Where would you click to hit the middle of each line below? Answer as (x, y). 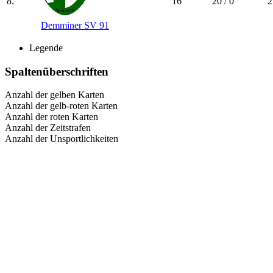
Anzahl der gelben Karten (55, 95)
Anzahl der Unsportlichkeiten (62, 139)
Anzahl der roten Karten (51, 117)
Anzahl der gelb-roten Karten (61, 106)
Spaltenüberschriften (57, 71)
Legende (46, 48)
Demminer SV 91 (75, 25)
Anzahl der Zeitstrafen (48, 128)
